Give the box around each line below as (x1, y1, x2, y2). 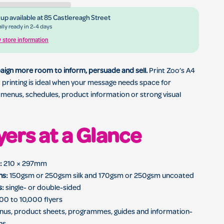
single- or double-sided (4, 184, 81, 192)
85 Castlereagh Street (44, 15, 111, 22)
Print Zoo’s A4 (147, 67, 195, 75)
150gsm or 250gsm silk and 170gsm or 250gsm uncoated (8, 172, 194, 180)
